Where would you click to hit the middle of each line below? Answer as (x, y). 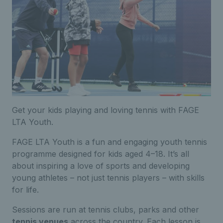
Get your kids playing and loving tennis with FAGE (106, 110)
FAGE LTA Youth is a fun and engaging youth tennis (110, 142)
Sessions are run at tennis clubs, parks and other (106, 209)
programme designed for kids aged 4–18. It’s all (101, 154)
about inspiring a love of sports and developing (101, 166)
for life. (25, 189)
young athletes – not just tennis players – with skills (108, 177)
